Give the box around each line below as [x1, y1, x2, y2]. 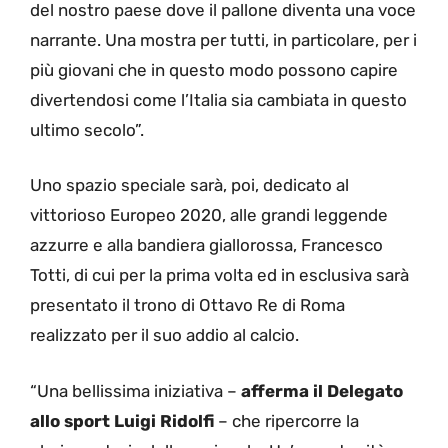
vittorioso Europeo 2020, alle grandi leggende [30, 205, 388, 226]
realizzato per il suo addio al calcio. [30, 325, 299, 346]
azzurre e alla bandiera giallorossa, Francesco [30, 235, 383, 256]
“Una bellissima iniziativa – [30, 380, 241, 401]
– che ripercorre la [214, 410, 359, 431]
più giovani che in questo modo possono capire [30, 59, 398, 80]
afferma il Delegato [241, 380, 403, 401]
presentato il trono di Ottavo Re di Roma [30, 295, 345, 316]
